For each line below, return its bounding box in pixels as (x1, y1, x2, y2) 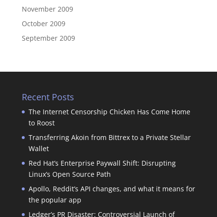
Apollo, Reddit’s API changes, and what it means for (28, 184, 195, 193)
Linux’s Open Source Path (28, 169, 111, 179)
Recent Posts (21, 91, 74, 103)
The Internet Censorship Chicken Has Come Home (28, 107, 190, 116)
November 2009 (21, 4, 73, 14)
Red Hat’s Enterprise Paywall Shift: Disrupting (28, 158, 176, 168)
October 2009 (21, 18, 65, 28)
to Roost (28, 118, 55, 127)
